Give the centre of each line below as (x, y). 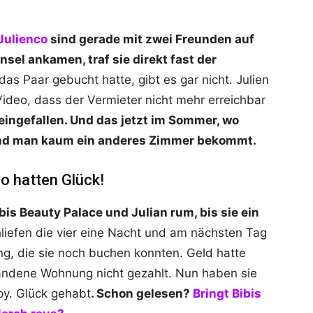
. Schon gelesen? (142, 294)
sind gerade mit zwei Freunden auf (151, 39)
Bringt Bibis (227, 294)
